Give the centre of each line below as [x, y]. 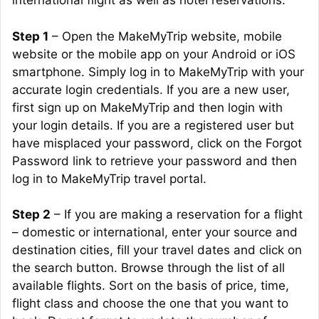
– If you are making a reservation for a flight [177, 215]
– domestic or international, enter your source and [155, 232]
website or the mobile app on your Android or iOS [154, 54]
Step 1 [30, 36]
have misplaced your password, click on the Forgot [157, 143]
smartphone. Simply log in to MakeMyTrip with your [158, 72]
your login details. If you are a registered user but [153, 125]
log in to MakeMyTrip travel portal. [109, 178]
